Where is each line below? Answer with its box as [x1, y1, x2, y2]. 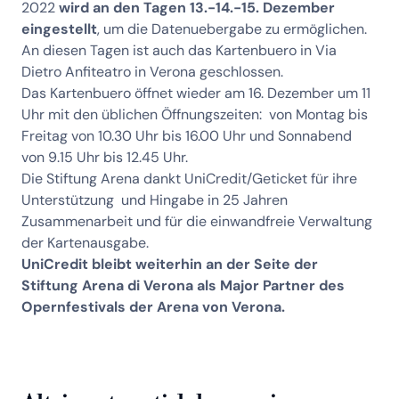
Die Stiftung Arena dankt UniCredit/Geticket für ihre [21, 169, 357, 189]
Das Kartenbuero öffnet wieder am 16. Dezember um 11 [21, 84, 370, 103]
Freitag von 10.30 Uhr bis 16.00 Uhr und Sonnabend [21, 126, 352, 146]
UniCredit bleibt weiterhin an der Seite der [21, 255, 318, 274]
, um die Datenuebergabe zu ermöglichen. [97, 20, 367, 39]
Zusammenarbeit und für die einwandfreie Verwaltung [21, 212, 372, 232]
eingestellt [21, 20, 97, 39]
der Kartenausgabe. [21, 233, 149, 253]
